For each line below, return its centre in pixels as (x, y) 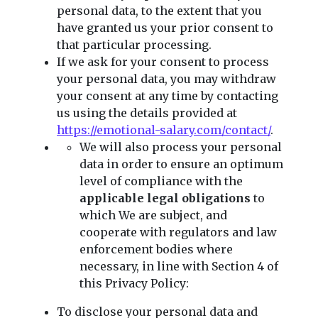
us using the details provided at (147, 113)
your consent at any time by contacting (168, 95)
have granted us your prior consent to (165, 27)
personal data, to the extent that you (159, 10)
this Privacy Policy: (134, 283)
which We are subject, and (153, 215)
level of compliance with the (161, 181)
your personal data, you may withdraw (166, 78)
